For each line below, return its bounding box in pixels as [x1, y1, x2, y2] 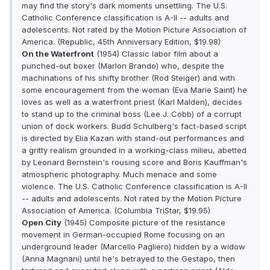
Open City [22, 218, 61, 228]
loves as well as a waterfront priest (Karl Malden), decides [22, 97, 242, 107]
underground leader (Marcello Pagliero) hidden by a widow [22, 242, 245, 252]
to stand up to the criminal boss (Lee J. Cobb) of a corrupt [22, 109, 242, 119]
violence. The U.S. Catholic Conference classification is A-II [22, 181, 247, 192]
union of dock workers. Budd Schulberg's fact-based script [22, 121, 246, 131]
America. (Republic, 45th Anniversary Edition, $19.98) [22, 37, 221, 47]
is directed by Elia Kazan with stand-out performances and [22, 133, 244, 143]
